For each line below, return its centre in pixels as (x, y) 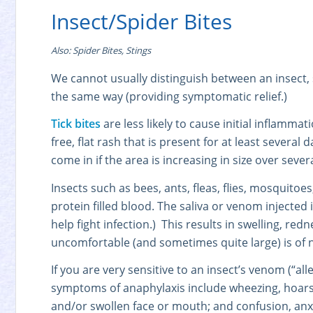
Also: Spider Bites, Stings (101, 50)
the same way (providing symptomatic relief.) (169, 96)
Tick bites (76, 124)
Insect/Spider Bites (141, 21)
